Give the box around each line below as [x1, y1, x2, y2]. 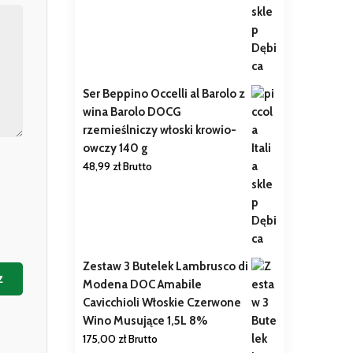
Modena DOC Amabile [82, 277, 202, 292]
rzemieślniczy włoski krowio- [82, 123, 236, 138]
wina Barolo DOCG [82, 105, 181, 120]
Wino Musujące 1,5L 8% [82, 314, 208, 329]
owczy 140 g [82, 141, 148, 156]
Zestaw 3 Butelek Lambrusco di [82, 259, 248, 274]
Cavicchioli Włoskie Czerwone [82, 295, 241, 310]
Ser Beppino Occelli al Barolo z [82, 87, 245, 102]
